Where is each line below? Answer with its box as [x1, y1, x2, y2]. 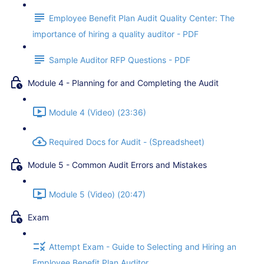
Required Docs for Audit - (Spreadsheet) [49, 137, 204, 147]
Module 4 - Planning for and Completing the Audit [28, 78, 219, 88]
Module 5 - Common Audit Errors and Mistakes [28, 160, 207, 170]
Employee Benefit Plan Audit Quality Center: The [49, 13, 235, 24]
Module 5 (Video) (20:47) [49, 189, 146, 200]
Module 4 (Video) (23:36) [49, 107, 146, 118]
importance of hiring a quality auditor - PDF [32, 29, 199, 39]
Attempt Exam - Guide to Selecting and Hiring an [49, 242, 236, 252]
